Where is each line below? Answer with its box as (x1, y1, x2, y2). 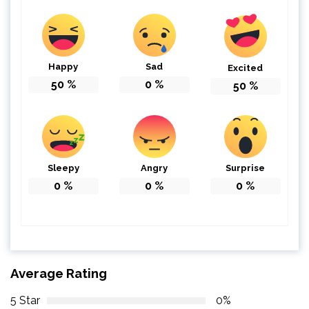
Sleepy (47, 163, 79, 174)
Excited (228, 63, 263, 74)
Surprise (226, 163, 266, 174)
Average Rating (10, 265, 107, 281)
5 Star (10, 294, 40, 308)
